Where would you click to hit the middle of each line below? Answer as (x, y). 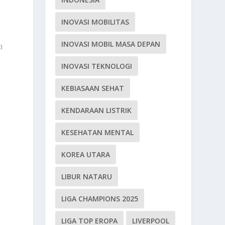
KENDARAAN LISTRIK (97, 110)
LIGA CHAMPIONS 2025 (100, 198)
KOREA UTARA (86, 154)
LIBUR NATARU (87, 176)
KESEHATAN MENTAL (98, 132)
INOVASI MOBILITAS (95, 22)
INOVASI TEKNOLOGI (97, 66)
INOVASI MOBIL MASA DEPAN (111, 44)
